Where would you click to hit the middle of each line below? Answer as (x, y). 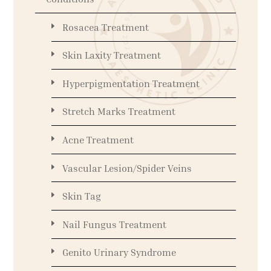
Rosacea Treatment (105, 27)
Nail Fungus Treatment (114, 224)
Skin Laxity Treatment (111, 55)
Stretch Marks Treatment (119, 112)
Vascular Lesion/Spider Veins (127, 168)
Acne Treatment (98, 140)
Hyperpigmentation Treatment (131, 83)
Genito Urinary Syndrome (119, 253)
